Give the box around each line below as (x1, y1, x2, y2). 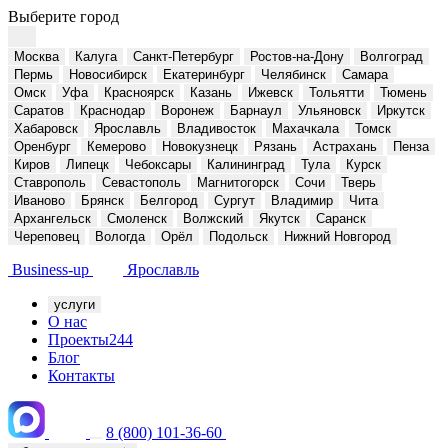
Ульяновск (298, 103, 361, 118)
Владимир (271, 193, 333, 208)
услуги (54, 297, 95, 312)
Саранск (316, 211, 366, 226)
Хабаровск (14, 121, 78, 136)
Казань (190, 85, 232, 100)
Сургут (214, 193, 255, 208)
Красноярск (104, 85, 174, 100)
